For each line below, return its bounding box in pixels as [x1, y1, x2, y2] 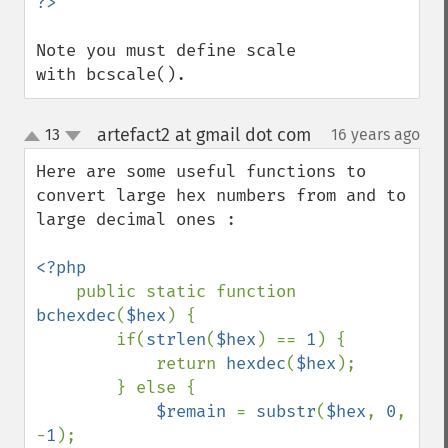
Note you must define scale [36, 40, 296, 61]
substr [256, 401, 316, 422]
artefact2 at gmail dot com [96, 124, 311, 146]
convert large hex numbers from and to [36, 185, 406, 206]
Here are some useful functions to [36, 161, 366, 182]
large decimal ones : [36, 209, 236, 230]
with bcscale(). [36, 64, 186, 85]
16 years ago [331, 125, 420, 144]
